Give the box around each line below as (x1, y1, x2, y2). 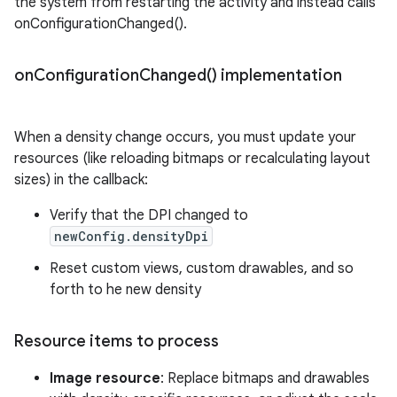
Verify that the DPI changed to (50, 206, 248, 225)
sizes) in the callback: (14, 171, 148, 190)
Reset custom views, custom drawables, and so (50, 260, 354, 278)
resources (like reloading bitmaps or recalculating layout (14, 150, 370, 168)
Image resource (50, 370, 160, 388)
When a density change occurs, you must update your (14, 128, 356, 147)
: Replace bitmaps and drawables (160, 370, 370, 388)
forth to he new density (50, 281, 201, 300)
